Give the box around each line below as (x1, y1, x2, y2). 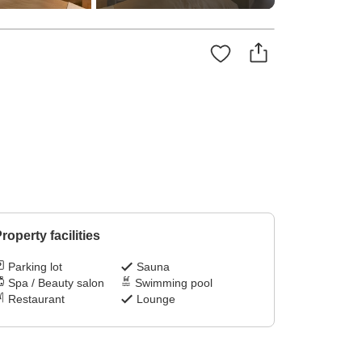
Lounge (137, 293, 176, 306)
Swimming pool (135, 276, 213, 290)
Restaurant (7, 293, 65, 306)
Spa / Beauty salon (7, 276, 104, 290)
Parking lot (7, 260, 62, 274)
